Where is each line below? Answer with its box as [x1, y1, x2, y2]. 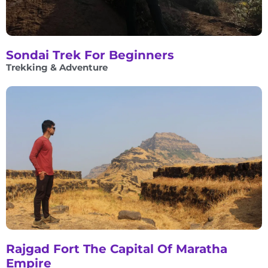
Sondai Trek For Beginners [6, 47, 174, 62]
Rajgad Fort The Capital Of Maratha [6, 242, 227, 257]
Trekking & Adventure [6, 61, 108, 73]
